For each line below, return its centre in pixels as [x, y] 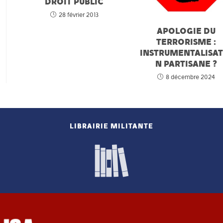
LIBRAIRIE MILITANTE [111, 126]
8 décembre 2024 [191, 77]
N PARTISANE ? [186, 63]
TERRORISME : [186, 41]
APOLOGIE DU [186, 30]
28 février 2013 [78, 15]
